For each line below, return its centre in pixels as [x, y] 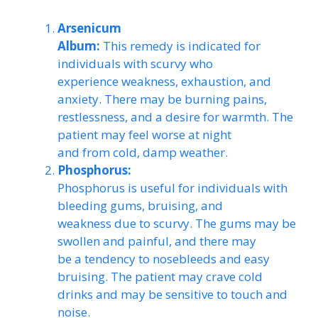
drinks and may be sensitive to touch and [172, 294]
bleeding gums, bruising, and [140, 205]
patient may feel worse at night [144, 134]
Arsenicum [89, 28]
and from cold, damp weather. [143, 152]
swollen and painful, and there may [157, 241]
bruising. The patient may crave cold [160, 276]
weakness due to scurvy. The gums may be [177, 223]
